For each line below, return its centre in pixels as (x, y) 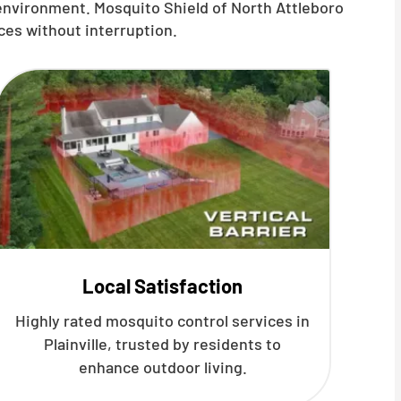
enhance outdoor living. (162, 367)
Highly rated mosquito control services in (163, 320)
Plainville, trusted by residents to (163, 344)
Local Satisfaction (163, 286)
